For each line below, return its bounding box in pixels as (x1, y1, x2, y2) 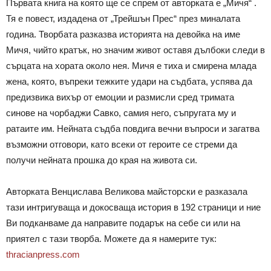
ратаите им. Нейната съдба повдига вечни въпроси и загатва (6, 123, 260, 134)
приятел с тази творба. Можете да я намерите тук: (6, 233, 217, 244)
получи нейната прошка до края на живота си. (6, 155, 197, 166)
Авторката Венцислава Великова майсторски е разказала (6, 186, 247, 197)
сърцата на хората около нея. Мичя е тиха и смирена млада (6, 60, 256, 71)
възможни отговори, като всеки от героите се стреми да (6, 139, 237, 150)
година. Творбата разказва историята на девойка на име (6, 29, 240, 40)
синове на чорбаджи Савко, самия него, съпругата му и (6, 108, 236, 119)
